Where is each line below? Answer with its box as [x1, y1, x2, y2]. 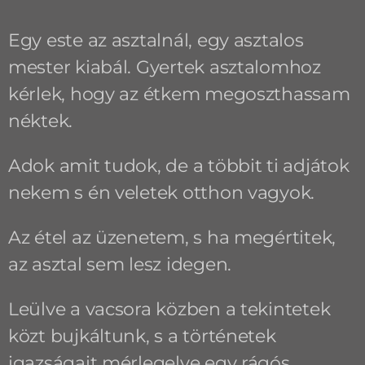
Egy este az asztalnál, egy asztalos [7, 29, 304, 51]
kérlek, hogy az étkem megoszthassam [7, 82, 350, 105]
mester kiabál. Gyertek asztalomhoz [7, 55, 321, 78]
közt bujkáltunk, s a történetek [7, 324, 276, 347]
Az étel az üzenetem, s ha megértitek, [7, 226, 336, 248]
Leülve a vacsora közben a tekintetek [7, 297, 331, 320]
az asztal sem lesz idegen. [7, 253, 231, 275]
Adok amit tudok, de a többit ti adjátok [7, 154, 350, 177]
